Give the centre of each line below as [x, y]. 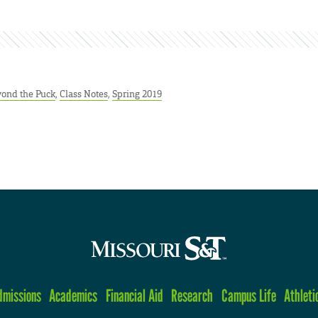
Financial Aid [134, 296]
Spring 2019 [137, 94]
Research [192, 296]
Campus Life [248, 296]
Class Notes [84, 94]
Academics [73, 296]
